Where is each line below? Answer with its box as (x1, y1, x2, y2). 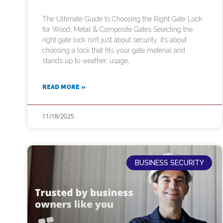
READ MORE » (42, 83, 86, 91)
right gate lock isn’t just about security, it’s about (42, 35, 187, 44)
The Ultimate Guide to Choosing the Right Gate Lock (42, 14, 202, 23)
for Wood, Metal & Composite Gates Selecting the (42, 25, 193, 33)
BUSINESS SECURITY (134, 159, 204, 167)
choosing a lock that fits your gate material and (42, 46, 185, 54)
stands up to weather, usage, (42, 56, 129, 65)
